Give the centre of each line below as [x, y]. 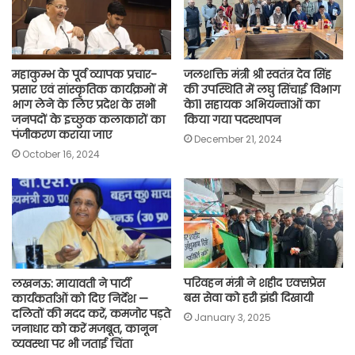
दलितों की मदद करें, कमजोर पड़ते [91, 313]
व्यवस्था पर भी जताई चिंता [72, 344]
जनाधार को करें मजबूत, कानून [84, 328]
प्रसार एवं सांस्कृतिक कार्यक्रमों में [89, 90]
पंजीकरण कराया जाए [62, 135]
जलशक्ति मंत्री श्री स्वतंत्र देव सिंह [258, 75]
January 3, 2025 [233, 317]
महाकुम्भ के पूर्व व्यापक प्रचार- [84, 75]
